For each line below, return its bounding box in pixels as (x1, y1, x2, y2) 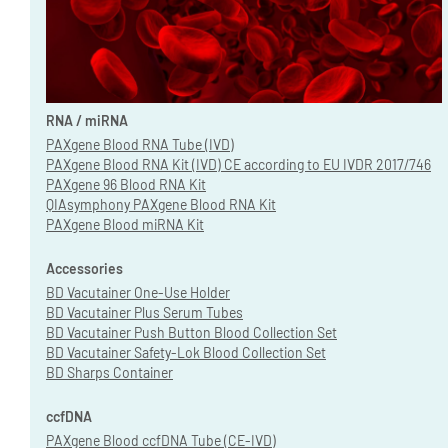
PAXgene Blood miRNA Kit (46, 215, 204, 233)
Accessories (46, 259, 123, 277)
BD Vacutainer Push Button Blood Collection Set (46, 323, 337, 341)
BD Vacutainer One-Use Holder (46, 283, 230, 301)
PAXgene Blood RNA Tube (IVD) (46, 135, 234, 153)
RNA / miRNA (46, 111, 128, 129)
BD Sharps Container (46, 363, 173, 381)
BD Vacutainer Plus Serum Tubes (46, 303, 243, 321)
